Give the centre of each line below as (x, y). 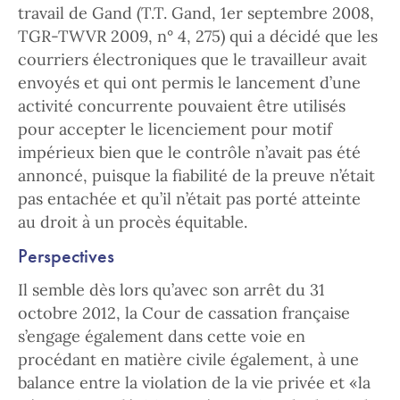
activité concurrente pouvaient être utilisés (182, 106)
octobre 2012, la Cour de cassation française (184, 313)
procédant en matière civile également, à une (188, 359)
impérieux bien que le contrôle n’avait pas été (189, 152)
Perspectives (66, 256)
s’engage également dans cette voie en (162, 336)
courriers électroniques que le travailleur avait (192, 59)
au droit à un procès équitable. (133, 222)
